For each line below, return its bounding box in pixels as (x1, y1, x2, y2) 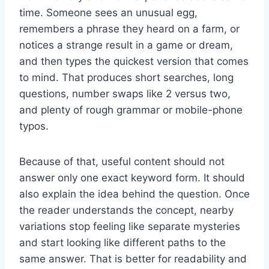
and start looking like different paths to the (19, 236, 226, 249)
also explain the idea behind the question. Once (19, 187, 250, 200)
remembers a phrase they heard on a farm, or (19, 22, 240, 35)
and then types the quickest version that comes (19, 55, 249, 67)
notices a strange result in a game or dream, (19, 38, 233, 51)
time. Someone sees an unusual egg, (19, 6, 198, 19)
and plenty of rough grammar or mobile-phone (19, 103, 243, 116)
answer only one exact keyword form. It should (19, 171, 245, 184)
